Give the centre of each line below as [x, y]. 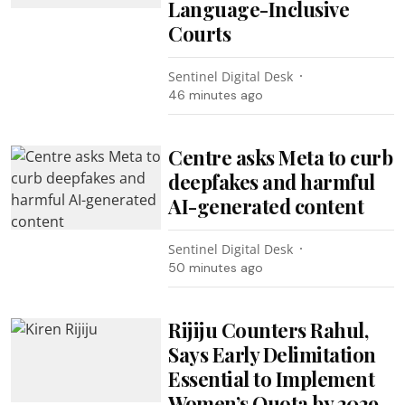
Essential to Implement [272, 378]
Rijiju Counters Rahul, [268, 330]
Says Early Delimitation [272, 354]
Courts [200, 33]
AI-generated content [266, 206]
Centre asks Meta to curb [281, 157]
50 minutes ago [216, 267]
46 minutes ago [216, 94]
